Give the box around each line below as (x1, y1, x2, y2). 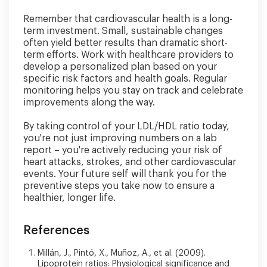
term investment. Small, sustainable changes (23, 26, 223, 36)
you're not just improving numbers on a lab (23, 133, 217, 143)
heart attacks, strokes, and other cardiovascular (23, 157, 236, 167)
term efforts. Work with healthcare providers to (23, 49, 234, 60)
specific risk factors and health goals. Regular (23, 73, 227, 83)
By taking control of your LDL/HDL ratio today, (23, 121, 229, 131)
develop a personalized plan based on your (23, 61, 217, 72)
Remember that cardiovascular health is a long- (23, 14, 232, 24)
